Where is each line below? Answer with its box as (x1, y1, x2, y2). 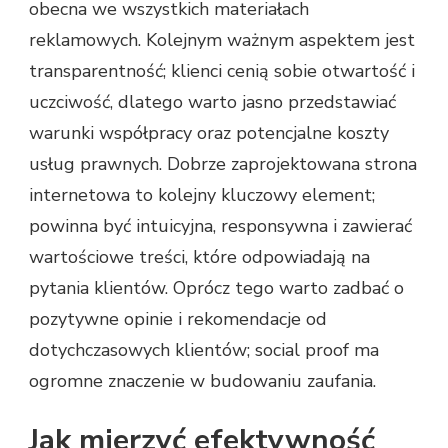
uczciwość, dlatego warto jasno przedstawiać (29, 90, 396, 115)
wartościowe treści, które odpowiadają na (29, 245, 370, 270)
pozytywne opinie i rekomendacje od (29, 307, 327, 332)
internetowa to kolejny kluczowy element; (29, 183, 375, 208)
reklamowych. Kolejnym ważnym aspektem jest (29, 28, 415, 53)
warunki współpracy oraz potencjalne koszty (29, 121, 389, 146)
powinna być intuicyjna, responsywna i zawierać (29, 214, 412, 239)
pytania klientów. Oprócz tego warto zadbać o (29, 276, 404, 301)
